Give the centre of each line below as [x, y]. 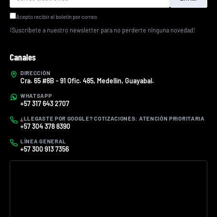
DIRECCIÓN [36, 73]
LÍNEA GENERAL [43, 141]
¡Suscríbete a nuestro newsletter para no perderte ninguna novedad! [102, 30]
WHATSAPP [36, 96]
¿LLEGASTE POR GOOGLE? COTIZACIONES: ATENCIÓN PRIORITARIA [113, 118]
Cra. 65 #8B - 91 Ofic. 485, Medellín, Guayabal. [87, 81]
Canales [23, 57]
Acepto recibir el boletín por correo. [57, 17]
